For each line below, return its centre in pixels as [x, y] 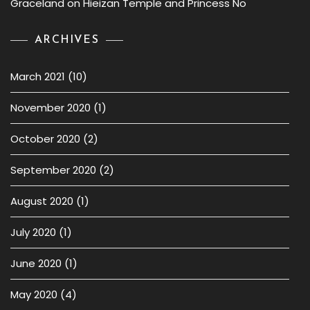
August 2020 [42, 201]
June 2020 [36, 263]
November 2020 [51, 108]
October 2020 [45, 139]
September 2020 [53, 170]
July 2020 [33, 232]
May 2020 [34, 294]
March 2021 [38, 76]
